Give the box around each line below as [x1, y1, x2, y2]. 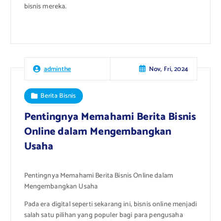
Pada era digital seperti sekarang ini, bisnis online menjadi [24, 199, 197, 211]
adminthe [43, 64, 72, 75]
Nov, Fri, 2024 [148, 63, 188, 74]
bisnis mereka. [24, 1, 67, 13]
